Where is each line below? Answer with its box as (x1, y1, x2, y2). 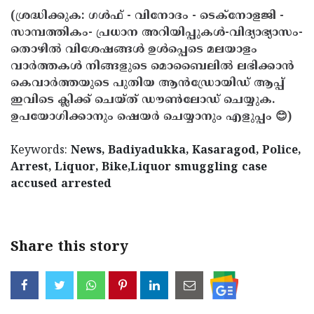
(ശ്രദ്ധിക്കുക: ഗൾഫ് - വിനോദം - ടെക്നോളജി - (11, 8, 284, 23)
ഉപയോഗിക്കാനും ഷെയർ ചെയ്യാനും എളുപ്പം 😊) (11, 109, 292, 124)
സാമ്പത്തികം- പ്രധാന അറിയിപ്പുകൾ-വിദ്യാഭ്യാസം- (11, 25, 303, 40)
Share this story (11, 238, 128, 257)
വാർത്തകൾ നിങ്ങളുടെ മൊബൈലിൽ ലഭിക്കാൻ (11, 59, 294, 74)
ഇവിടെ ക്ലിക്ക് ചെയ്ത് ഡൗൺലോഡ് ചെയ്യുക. (11, 93, 275, 107)
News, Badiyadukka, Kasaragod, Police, (71, 143, 301, 158)
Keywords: (11, 143, 71, 158)
